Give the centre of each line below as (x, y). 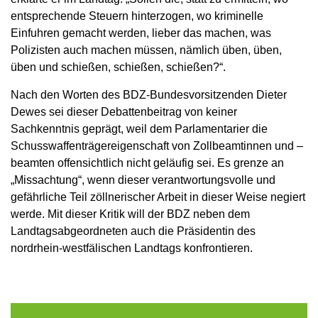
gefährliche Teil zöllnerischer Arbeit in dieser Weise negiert (158, 197)
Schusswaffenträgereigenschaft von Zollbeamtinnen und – (157, 146)
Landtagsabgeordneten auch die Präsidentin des (133, 231)
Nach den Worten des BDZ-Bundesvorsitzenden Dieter (149, 94)
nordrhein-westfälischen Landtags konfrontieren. (132, 248)
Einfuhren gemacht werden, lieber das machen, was (141, 33)
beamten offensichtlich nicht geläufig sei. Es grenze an (147, 163)
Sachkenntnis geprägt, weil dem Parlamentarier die (139, 128)
